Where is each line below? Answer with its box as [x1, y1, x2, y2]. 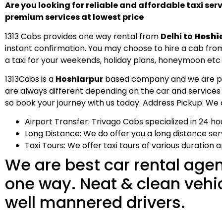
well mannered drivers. [5, 191, 185, 214]
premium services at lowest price [5, 11, 144, 23]
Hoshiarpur [55, 73, 103, 85]
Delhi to [161, 30, 194, 42]
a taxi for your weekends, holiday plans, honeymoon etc [5, 54, 221, 66]
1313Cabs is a [5, 73, 55, 85]
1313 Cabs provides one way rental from [5, 30, 161, 42]
